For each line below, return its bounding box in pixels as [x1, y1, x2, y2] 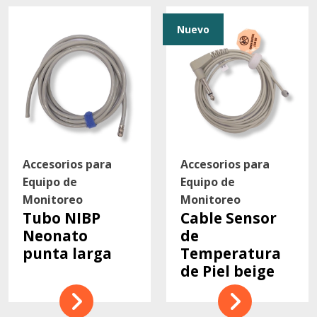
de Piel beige [180, 261, 275, 282]
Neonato [22, 226, 88, 246]
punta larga [22, 243, 112, 264]
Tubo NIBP [22, 208, 100, 229]
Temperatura [180, 243, 282, 264]
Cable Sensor [180, 208, 277, 229]
